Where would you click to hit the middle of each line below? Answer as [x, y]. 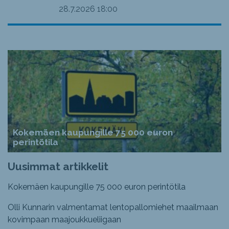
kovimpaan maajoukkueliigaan [64, 220]
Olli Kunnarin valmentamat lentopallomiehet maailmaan [113, 207]
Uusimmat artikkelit [58, 166]
